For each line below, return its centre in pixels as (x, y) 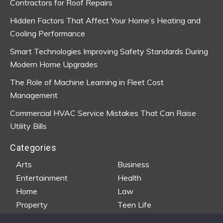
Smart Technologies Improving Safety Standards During (109, 51)
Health (129, 177)
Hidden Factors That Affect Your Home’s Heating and (105, 20)
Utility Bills (28, 126)
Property (32, 204)
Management (34, 95)
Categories (33, 147)
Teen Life (134, 204)
